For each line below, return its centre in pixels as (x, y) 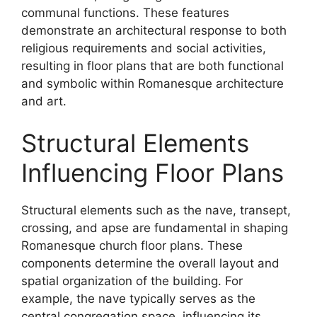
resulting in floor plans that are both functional (152, 65)
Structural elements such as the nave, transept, (156, 210)
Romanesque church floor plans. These (132, 246)
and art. (44, 101)
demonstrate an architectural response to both (154, 30)
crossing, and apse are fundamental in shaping (155, 228)
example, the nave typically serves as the (138, 299)
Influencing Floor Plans (152, 173)
